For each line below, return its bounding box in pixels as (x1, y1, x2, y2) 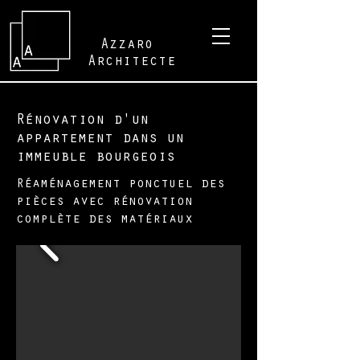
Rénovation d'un (16, 113, 149, 129)
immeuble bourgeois (16, 150, 175, 166)
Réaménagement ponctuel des (16, 178, 225, 192)
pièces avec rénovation (16, 196, 193, 210)
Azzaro (100, 39, 153, 53)
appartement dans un (16, 132, 184, 147)
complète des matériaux (16, 214, 193, 227)
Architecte (88, 55, 176, 70)
